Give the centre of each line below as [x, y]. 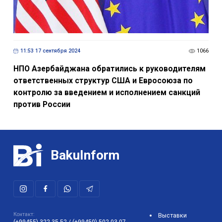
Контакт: [24, 214]
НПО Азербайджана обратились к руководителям [109, 68]
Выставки [173, 215]
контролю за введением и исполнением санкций [107, 92]
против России [42, 104]
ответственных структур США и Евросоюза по [103, 80]
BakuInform [85, 155]
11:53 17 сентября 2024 [50, 51]
